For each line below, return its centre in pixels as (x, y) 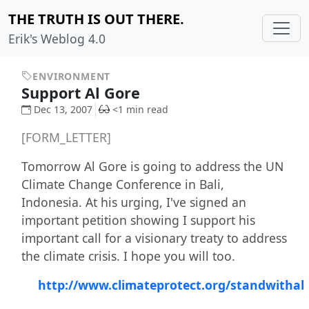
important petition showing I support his (138, 220)
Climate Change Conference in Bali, (122, 185)
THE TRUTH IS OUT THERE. (96, 19)
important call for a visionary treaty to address (154, 238)
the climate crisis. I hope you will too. (128, 256)
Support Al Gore (82, 93)
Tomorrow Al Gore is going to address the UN (152, 167)
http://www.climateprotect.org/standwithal (171, 285)
